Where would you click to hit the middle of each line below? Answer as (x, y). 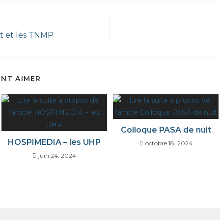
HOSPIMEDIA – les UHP (54, 142)
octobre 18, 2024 (169, 143)
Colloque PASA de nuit (166, 130)
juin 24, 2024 (57, 155)
